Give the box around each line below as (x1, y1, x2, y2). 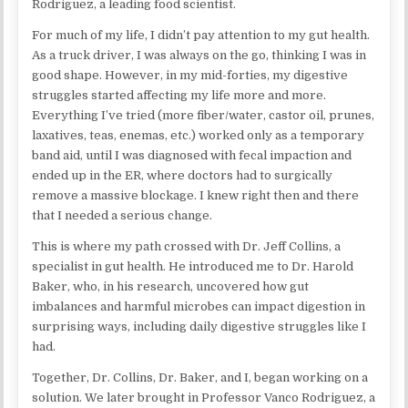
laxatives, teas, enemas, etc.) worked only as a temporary (32, 127, 365, 142)
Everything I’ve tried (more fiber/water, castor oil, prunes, (32, 107, 375, 122)
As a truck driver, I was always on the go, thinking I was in (32, 47, 367, 62)
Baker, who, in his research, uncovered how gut (32, 279, 310, 293)
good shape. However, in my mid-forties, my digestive (32, 67, 349, 82)
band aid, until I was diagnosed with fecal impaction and (32, 148, 352, 162)
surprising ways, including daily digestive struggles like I (32, 319, 367, 333)
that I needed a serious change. (32, 208, 213, 222)
